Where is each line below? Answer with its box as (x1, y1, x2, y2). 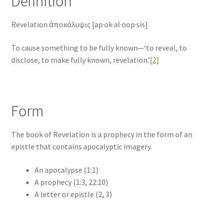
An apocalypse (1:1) (34, 164, 98, 175)
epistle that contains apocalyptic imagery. (11, 142, 152, 152)
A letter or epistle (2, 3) (34, 189, 112, 199)
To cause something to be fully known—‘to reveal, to (11, 42, 187, 53)
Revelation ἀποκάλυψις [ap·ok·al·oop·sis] (11, 19, 148, 29)
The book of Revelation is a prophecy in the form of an (11, 129, 192, 140)
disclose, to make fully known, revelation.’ (11, 54, 150, 65)
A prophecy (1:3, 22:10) (34, 177, 108, 187)
